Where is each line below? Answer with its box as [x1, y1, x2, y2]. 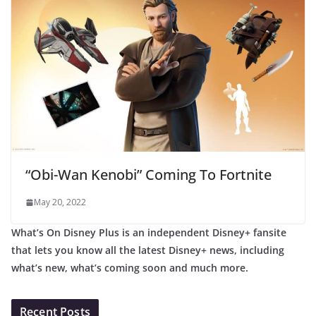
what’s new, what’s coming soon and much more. [11, 261, 248, 275]
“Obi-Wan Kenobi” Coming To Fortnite [25, 165, 272, 185]
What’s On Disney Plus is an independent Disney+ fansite [11, 226, 286, 240]
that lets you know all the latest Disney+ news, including [11, 243, 284, 257]
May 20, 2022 [34, 196, 86, 209]
